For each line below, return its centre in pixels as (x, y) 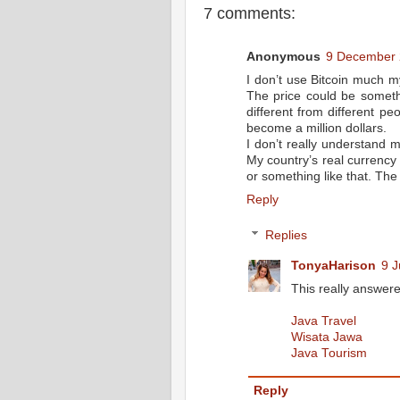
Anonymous (283, 57)
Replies (286, 235)
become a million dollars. (317, 129)
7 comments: (250, 13)
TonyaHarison (333, 265)
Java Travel (323, 321)
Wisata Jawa (326, 337)
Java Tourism (329, 353)
